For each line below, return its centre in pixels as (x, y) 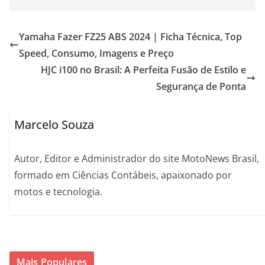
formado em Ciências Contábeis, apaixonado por (123, 175)
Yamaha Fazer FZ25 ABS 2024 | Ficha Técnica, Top (130, 37)
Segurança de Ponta (201, 87)
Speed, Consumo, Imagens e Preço (96, 54)
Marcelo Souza (54, 125)
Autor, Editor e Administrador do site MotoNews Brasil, (137, 159)
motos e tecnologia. (59, 192)
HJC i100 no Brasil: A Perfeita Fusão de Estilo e (143, 70)
